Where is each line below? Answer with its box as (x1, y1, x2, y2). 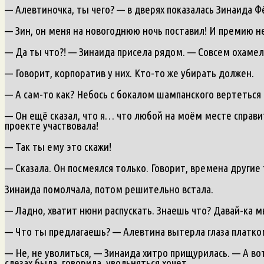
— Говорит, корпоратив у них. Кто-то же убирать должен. (5, 66, 254, 80)
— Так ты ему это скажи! (5, 140, 111, 153)
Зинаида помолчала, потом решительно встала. (5, 182, 213, 196)
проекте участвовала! (5, 118, 98, 132)
